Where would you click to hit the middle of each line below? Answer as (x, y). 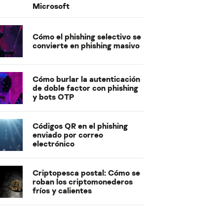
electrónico (54, 144)
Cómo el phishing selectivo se (87, 37)
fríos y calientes (62, 191)
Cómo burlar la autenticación (86, 79)
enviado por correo (68, 135)
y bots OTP (53, 97)
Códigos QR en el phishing (80, 126)
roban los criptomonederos (83, 182)
